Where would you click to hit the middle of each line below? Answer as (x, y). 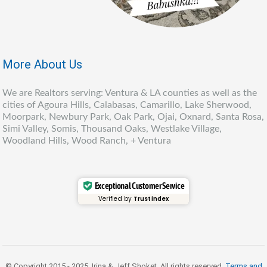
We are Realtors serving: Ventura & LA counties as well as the (130, 93)
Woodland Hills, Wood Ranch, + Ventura (87, 140)
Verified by (116, 198)
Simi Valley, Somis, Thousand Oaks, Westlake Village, (112, 128)
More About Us (42, 64)
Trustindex (151, 198)
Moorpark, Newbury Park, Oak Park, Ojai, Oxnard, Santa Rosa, (133, 117)
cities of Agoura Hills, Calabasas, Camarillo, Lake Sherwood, (127, 105)
